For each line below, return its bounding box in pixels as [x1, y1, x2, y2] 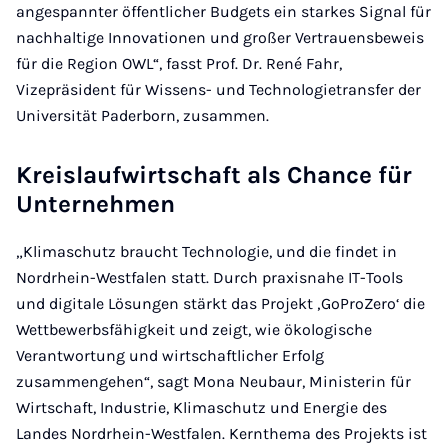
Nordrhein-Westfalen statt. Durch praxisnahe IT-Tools [16, 268, 403, 287]
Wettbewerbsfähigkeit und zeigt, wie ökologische [16, 320, 372, 339]
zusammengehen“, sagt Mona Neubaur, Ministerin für [16, 372, 411, 391]
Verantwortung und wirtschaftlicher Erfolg [16, 346, 324, 365]
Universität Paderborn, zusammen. [16, 106, 269, 125]
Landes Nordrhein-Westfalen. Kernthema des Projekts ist [16, 424, 427, 443]
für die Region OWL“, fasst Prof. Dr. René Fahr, [16, 54, 342, 73]
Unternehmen [16, 190, 175, 218]
